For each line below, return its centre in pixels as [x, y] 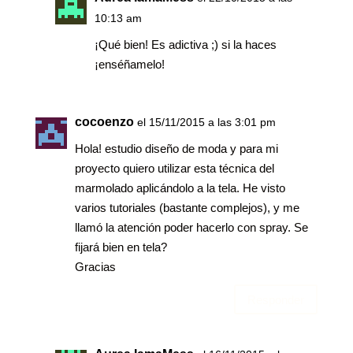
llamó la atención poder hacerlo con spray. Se [191, 228]
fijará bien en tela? [121, 247]
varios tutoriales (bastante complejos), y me [187, 208]
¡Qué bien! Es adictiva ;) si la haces [185, 45]
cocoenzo [104, 122]
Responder [276, 299]
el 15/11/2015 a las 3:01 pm [206, 123]
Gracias [95, 267]
